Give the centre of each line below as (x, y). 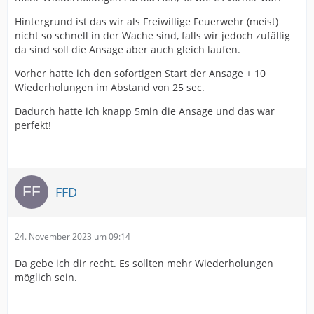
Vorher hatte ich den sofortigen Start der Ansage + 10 (140, 73)
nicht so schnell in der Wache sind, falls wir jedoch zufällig (152, 35)
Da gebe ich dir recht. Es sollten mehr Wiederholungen (144, 263)
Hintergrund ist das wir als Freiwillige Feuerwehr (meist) (146, 21)
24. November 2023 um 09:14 (73, 237)
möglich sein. (46, 277)
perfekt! (33, 125)
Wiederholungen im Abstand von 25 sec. (110, 87)
